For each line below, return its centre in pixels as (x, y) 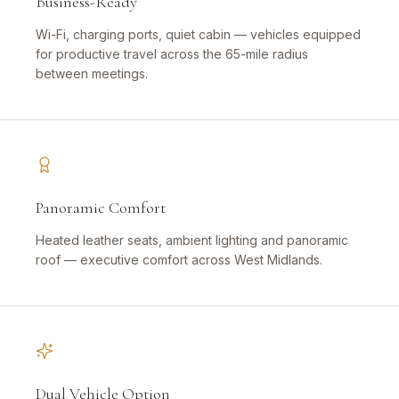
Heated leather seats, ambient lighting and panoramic (192, 240)
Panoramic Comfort (101, 208)
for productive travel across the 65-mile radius (172, 54)
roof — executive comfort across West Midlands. (179, 260)
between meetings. (92, 74)
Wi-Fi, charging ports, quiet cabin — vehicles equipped (198, 35)
